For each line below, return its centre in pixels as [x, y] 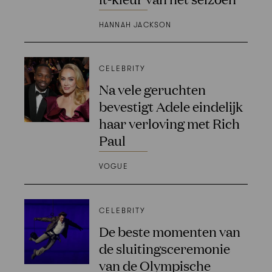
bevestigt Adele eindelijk [171, 106]
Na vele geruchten [152, 89]
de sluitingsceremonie [164, 248]
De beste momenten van [169, 231]
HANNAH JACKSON [135, 25]
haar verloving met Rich [169, 123]
